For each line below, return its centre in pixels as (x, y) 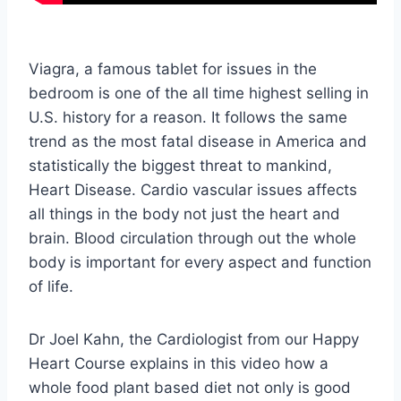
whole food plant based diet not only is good (190, 388)
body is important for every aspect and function (200, 263)
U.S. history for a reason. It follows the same (188, 118)
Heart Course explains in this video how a (179, 364)
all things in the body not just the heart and (184, 214)
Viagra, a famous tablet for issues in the (173, 69)
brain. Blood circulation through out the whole (192, 239)
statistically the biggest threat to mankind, (180, 166)
